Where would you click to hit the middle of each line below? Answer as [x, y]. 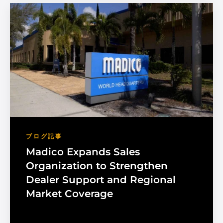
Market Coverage [69, 194]
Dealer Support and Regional [101, 180]
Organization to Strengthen [97, 166]
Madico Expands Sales [83, 152]
